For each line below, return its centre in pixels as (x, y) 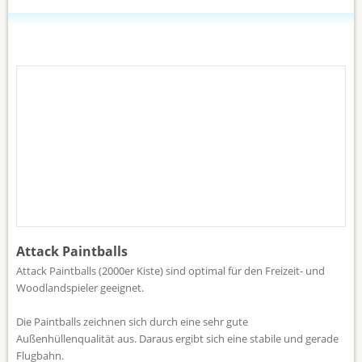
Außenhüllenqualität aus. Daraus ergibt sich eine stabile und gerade (177, 338)
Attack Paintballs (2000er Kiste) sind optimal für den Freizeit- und (170, 270)
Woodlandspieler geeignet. (80, 287)
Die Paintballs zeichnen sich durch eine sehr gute (132, 321)
